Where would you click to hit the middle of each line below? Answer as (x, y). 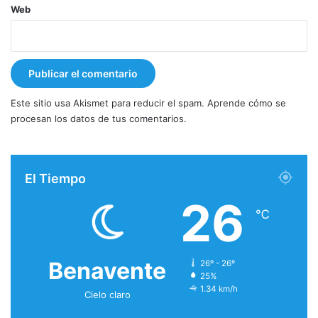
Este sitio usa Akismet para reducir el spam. (109, 103)
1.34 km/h (219, 289)
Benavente (107, 271)
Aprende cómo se (247, 103)
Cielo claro (107, 295)
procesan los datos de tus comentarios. (99, 119)
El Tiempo (55, 179)
